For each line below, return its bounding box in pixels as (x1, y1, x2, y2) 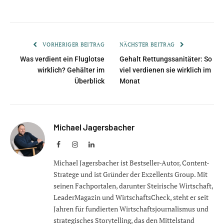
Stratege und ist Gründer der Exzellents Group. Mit (53, 169, 207, 179)
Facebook (60, 140, 87, 148)
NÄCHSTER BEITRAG (119, 41, 176, 48)
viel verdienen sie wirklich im (119, 66, 211, 74)
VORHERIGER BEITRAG (40, 41, 104, 48)
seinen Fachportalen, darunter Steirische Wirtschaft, (53, 181, 213, 191)
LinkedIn (94, 140, 120, 148)
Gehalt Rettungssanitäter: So (119, 55, 212, 63)
